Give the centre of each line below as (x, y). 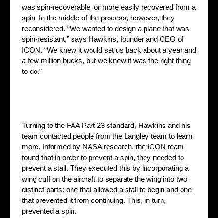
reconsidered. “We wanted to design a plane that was (106, 29)
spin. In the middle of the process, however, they (98, 18)
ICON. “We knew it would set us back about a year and (109, 50)
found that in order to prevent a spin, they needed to (103, 158)
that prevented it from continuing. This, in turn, (94, 200)
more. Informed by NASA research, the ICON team (103, 147)
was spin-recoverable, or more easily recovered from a (109, 7)
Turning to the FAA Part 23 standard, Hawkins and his (106, 126)
